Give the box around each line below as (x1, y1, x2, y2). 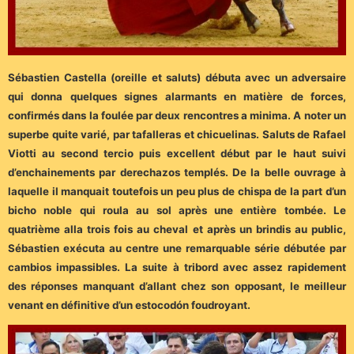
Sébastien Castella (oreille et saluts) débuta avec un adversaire (8, 70, 346, 84)
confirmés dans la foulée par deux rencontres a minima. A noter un (8, 108, 346, 122)
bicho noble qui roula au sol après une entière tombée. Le (8, 203, 346, 217)
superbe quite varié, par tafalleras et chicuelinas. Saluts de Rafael (8, 127, 346, 141)
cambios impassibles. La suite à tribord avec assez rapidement (8, 260, 346, 273)
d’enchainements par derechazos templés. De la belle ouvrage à (8, 165, 346, 179)
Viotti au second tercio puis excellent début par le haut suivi (8, 146, 346, 160)
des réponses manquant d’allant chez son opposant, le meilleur (8, 279, 346, 292)
